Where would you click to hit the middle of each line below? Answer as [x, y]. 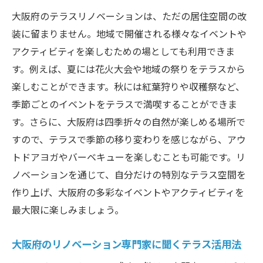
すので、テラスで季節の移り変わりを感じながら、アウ [129, 139]
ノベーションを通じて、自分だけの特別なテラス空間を [129, 174]
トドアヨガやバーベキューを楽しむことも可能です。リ [129, 156]
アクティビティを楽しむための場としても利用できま [123, 51]
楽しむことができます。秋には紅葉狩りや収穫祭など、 [128, 86]
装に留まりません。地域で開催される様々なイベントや [129, 33]
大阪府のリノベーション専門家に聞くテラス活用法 [127, 243]
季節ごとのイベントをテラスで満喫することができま [124, 104]
